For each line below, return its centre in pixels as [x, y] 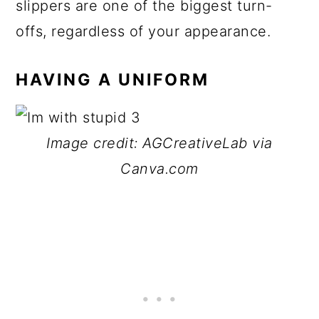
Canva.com [159, 169]
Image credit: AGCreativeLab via [159, 143]
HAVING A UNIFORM [113, 80]
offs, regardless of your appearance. [146, 31]
